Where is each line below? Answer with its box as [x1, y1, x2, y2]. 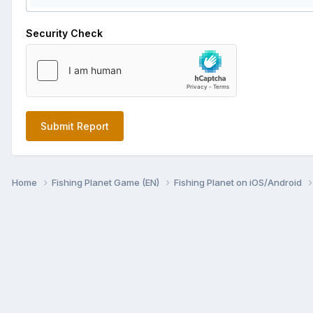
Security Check [26, 27, 103, 39]
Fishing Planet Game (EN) [52, 176, 161, 188]
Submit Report [41, 119, 109, 132]
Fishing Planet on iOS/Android [174, 176, 304, 188]
